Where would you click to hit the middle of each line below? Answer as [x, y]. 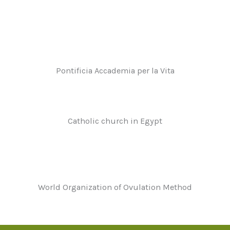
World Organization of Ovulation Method [115, 187]
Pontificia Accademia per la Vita [115, 70]
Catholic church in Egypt [115, 121]
